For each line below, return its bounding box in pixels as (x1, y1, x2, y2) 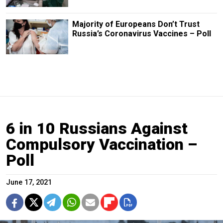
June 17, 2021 (6, 178, 52, 187)
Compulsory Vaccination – (6, 134, 197, 154)
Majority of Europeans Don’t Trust (72, 19, 200, 29)
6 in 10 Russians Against (6, 118, 188, 138)
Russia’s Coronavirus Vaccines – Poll (72, 28, 211, 38)
